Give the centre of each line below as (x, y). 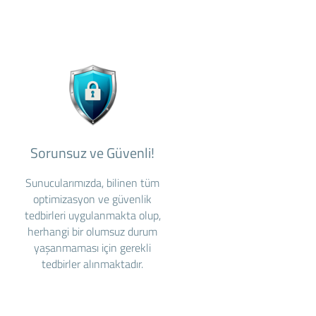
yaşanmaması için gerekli (93, 248)
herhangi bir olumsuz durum (93, 231)
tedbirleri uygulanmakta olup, (92, 215)
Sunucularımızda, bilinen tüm (93, 183)
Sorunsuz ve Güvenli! (93, 153)
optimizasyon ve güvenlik (93, 199)
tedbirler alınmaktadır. (93, 264)
